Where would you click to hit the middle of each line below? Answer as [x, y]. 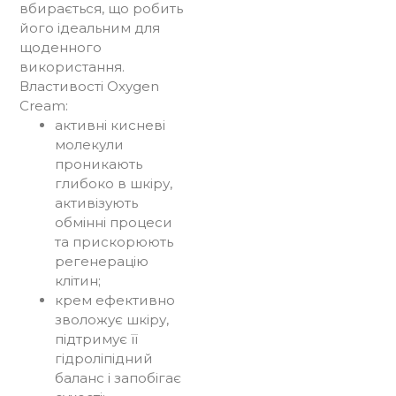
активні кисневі [110, 125]
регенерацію [101, 261]
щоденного [60, 47]
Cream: [43, 105]
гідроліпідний [103, 358]
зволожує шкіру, [111, 319]
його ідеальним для [89, 27]
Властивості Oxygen [89, 86]
